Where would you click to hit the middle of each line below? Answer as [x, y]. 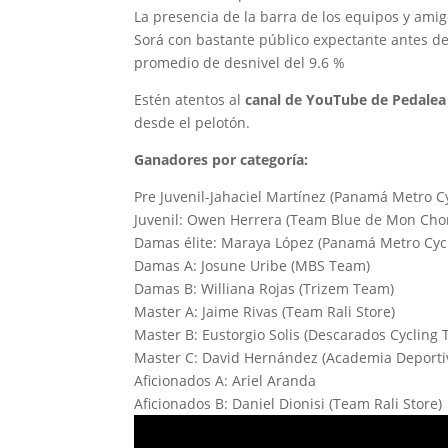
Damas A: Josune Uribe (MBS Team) [252, 266]
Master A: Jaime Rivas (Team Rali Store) [265, 312]
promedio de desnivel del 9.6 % [240, 63]
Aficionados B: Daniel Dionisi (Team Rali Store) [288, 404]
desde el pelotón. [192, 123]
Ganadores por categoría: [221, 160]
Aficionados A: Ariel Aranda [225, 381]
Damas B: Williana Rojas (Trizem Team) [264, 289]
